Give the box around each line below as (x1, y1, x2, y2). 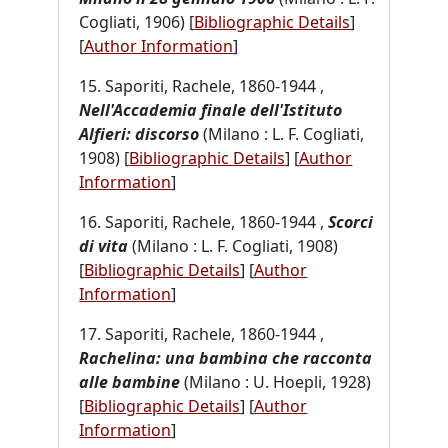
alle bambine (79, 370, 181, 393)
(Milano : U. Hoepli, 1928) (180, 370, 372, 393)
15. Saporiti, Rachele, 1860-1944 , (79, 74, 325, 97)
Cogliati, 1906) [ (79, 10, 195, 33)
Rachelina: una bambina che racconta (79, 346, 373, 369)
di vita (79, 234, 129, 257)
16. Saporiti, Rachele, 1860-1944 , (79, 210, 329, 233)
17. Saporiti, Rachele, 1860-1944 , (79, 322, 325, 345)
